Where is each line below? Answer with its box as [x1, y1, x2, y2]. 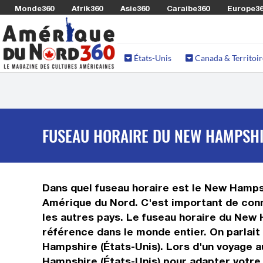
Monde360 [15, 4, 54, 13]
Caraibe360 [167, 4, 210, 13]
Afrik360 [72, 4, 103, 13]
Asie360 [120, 4, 149, 13]
